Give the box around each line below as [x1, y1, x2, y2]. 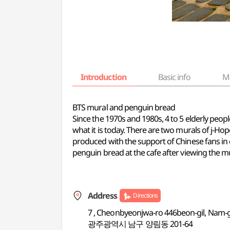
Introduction [81, 71, 126, 83]
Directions [133, 191, 158, 200]
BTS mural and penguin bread [72, 102, 176, 113]
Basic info [158, 71, 191, 83]
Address [88, 190, 118, 201]
